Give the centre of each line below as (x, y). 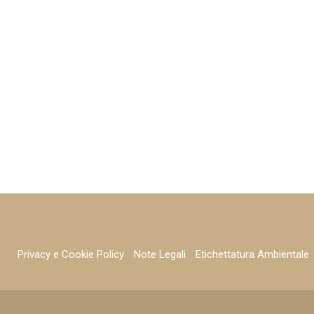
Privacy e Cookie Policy (71, 254)
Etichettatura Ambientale (252, 254)
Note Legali (160, 254)
